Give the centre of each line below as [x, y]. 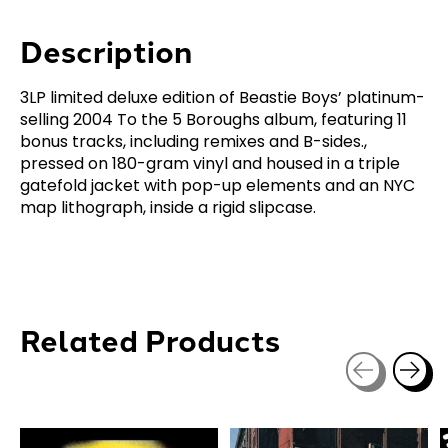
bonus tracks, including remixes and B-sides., [193, 141]
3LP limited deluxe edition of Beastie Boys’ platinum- [222, 97]
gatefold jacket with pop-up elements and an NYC [217, 185]
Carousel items [79, 400]
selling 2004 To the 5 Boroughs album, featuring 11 [213, 119]
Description [106, 49]
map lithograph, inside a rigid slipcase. [168, 207]
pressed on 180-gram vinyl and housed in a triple [210, 163]
